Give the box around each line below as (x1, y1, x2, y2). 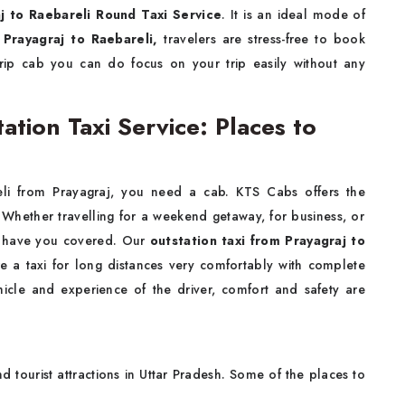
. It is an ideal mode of (221, 5, 365, 24)
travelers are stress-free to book (157, 30, 366, 49)
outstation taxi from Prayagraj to (149, 231, 365, 250)
